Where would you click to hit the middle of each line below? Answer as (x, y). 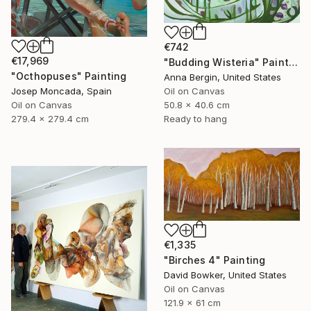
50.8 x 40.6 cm (197, 104)
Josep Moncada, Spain (61, 91)
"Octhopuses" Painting (69, 76)
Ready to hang (195, 118)
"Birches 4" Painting (215, 260)
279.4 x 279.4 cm (50, 119)
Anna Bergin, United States (222, 77)
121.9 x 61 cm (192, 302)
